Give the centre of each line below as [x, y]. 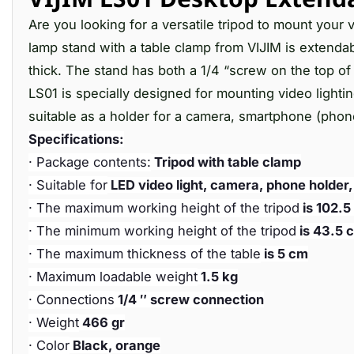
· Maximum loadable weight [113, 277]
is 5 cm [284, 254]
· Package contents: [90, 162]
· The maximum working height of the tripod [164, 208]
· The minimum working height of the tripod [162, 231]
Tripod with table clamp [226, 162]
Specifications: [76, 139]
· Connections [72, 299]
